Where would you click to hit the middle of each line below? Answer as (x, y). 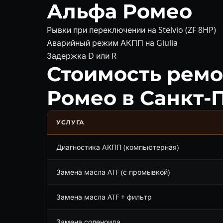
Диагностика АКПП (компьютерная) (117, 147)
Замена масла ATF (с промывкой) (113, 172)
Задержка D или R (82, 56)
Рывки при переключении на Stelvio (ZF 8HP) (131, 30)
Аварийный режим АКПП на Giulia (112, 43)
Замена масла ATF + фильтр (104, 197)
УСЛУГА (70, 122)
